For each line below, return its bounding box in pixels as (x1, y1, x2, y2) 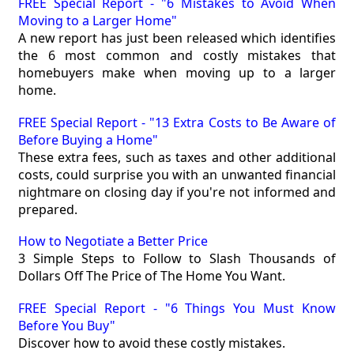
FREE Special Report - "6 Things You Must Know (17, 299, 337, 318)
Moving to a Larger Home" (17, 12, 177, 30)
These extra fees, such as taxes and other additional (17, 148, 337, 166)
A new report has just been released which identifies (17, 29, 337, 47)
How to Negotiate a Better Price (17, 232, 208, 250)
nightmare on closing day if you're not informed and (17, 183, 337, 201)
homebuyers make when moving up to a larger (17, 64, 337, 82)
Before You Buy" (17, 317, 115, 335)
